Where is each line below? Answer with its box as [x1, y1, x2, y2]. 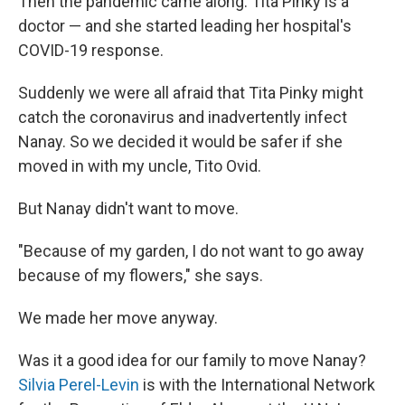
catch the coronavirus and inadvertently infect [18, 108, 347, 127]
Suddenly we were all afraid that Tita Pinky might [18, 83, 363, 103]
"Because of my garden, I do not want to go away [18, 241, 364, 261]
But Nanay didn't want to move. [18, 199, 239, 219]
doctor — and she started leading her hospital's [18, 16, 352, 36]
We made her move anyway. [18, 308, 218, 328]
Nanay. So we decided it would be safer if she [18, 132, 343, 152]
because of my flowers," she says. [18, 266, 263, 286]
